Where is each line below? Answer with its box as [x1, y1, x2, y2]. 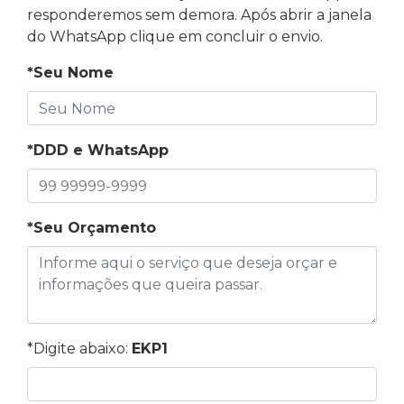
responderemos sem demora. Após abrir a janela [27, 6, 372, 24]
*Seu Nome [27, 64, 114, 82]
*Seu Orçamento [27, 219, 156, 237]
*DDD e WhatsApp [27, 142, 169, 160]
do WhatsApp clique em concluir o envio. [27, 28, 323, 46]
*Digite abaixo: [27, 340, 132, 358]
